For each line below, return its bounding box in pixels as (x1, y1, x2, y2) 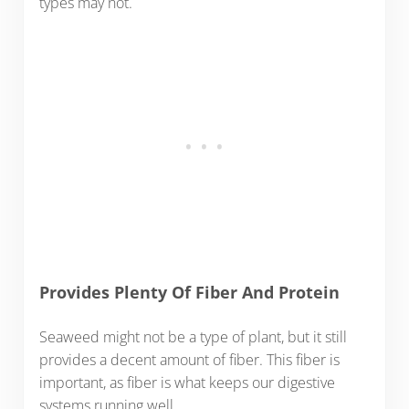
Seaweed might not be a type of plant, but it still (38, 327, 347, 348)
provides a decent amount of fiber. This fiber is (38, 350, 340, 371)
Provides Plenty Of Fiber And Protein (38, 280, 340, 303)
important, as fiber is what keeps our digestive (38, 372, 335, 393)
